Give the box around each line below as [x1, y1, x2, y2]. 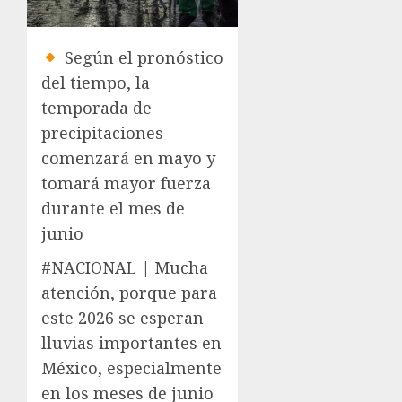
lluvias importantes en [41, 332, 222, 354]
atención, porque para [41, 282, 217, 304]
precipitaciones [41, 122, 163, 144]
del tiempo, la [41, 72, 150, 94]
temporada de [41, 97, 152, 119]
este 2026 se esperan [41, 307, 204, 329]
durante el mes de [41, 197, 185, 220]
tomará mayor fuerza [41, 172, 211, 195]
